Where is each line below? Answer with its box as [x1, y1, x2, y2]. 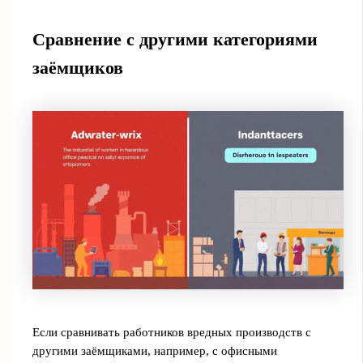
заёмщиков [32, 58, 123, 79]
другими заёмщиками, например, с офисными [32, 344, 277, 357]
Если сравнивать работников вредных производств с [32, 325, 311, 339]
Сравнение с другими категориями [32, 30, 318, 50]
